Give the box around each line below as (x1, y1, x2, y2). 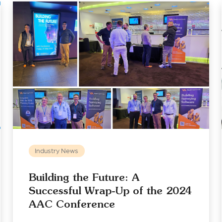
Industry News (35, 146, 79, 155)
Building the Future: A (28, 171, 140, 184)
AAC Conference (28, 198, 115, 211)
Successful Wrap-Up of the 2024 (28, 184, 192, 197)
